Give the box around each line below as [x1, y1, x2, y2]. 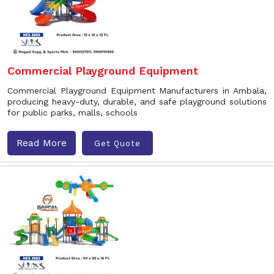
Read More [17, 137, 67, 149]
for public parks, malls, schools [7, 108, 138, 117]
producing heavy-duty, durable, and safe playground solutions [7, 97, 267, 106]
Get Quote [94, 138, 141, 148]
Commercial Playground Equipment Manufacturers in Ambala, [7, 86, 267, 95]
